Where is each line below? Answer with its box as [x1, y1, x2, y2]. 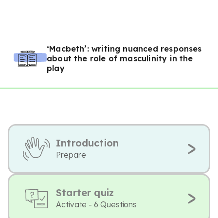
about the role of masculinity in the [47, 54, 193, 63]
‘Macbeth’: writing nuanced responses [47, 44, 202, 54]
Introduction [56, 137, 119, 149]
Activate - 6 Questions [56, 200, 137, 209]
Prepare [56, 150, 86, 160]
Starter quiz [56, 186, 114, 199]
